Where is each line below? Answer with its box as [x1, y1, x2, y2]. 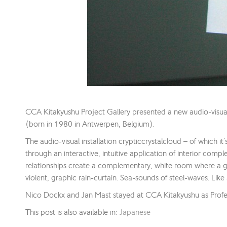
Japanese [119, 207, 150, 217]
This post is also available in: [25, 207, 120, 217]
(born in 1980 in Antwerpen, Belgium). [25, 119, 155, 129]
